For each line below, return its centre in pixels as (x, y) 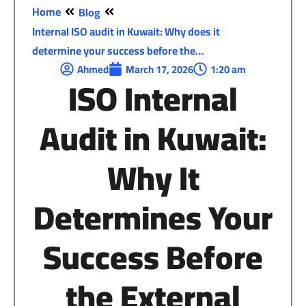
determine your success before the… (118, 50)
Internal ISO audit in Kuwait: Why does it (126, 31)
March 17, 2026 (159, 69)
